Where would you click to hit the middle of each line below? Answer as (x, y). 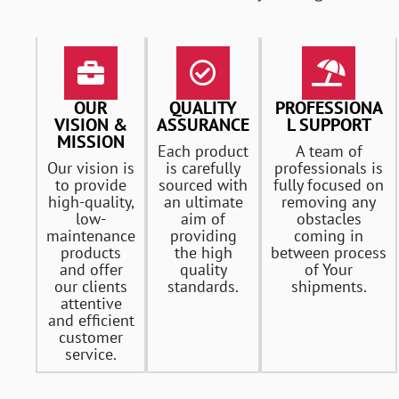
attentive (91, 304)
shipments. (329, 287)
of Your (329, 270)
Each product (203, 151)
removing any (329, 202)
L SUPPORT (329, 125)
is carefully (203, 168)
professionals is (329, 168)
